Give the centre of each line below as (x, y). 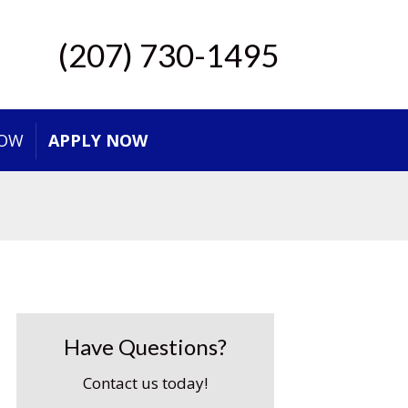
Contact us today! (146, 383)
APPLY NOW (98, 140)
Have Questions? (146, 347)
